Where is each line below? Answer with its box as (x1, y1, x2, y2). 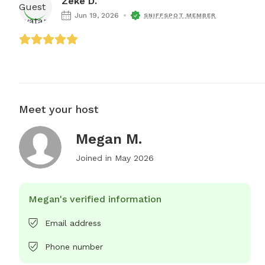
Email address (45, 218, 101, 228)
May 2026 (115, 153, 154, 163)
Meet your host (19, 103, 98, 116)
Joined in (76, 153, 115, 163)
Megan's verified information (28, 193, 161, 205)
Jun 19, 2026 (75, 11, 119, 20)
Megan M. (76, 131, 142, 148)
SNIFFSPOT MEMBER (144, 12, 216, 19)
